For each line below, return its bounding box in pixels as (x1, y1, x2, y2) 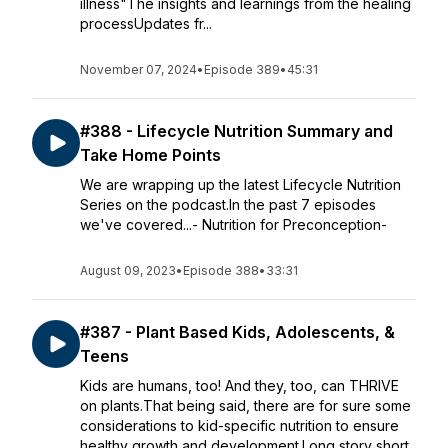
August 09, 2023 (80, 263, 176, 278)
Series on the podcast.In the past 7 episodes (80, 196, 376, 213)
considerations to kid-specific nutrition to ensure (80, 417, 399, 434)
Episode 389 (204, 62, 280, 77)
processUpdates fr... (80, 15, 212, 32)
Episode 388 (183, 263, 259, 278)
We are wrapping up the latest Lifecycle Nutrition (80, 176, 401, 193)
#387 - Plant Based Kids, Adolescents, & (80, 322, 395, 342)
